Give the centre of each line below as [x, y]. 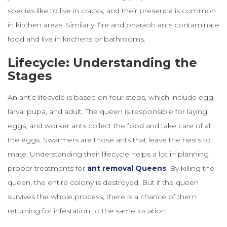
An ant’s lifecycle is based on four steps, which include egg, [111, 97]
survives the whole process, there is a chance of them [102, 196]
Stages [30, 75]
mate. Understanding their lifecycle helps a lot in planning [108, 154]
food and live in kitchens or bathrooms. [77, 39]
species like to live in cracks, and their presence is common [112, 10]
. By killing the [190, 168]
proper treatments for [47, 168]
